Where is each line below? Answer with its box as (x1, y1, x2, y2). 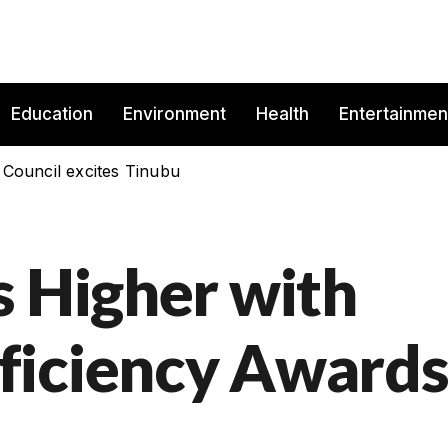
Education (11, 104, 93, 125)
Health (256, 104, 309, 125)
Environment (123, 104, 226, 125)
